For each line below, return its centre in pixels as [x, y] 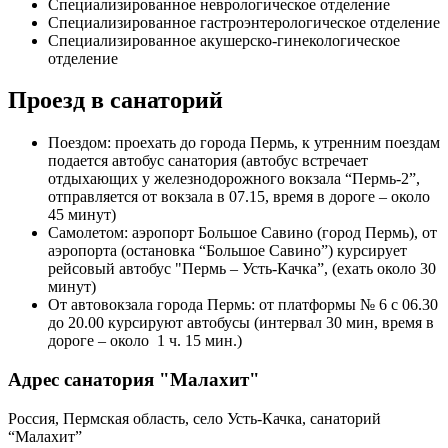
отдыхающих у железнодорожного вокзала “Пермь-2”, [234, 179]
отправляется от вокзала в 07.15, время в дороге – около [239, 197]
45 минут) [82, 215]
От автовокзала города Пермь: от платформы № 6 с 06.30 [243, 305]
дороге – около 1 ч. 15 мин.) [145, 341]
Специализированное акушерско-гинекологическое [224, 40]
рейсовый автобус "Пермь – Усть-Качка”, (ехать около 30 [242, 269]
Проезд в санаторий [115, 100]
